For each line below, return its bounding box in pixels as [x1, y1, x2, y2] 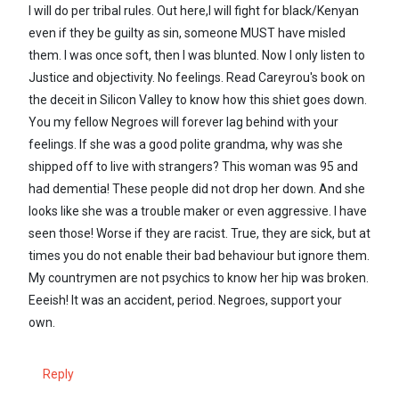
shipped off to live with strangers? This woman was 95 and [28, 159, 358, 174]
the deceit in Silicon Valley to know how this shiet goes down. [28, 92, 367, 107]
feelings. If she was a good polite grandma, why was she [28, 136, 343, 151]
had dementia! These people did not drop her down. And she [28, 181, 365, 196]
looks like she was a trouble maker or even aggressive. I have [28, 203, 367, 218]
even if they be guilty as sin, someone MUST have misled [28, 25, 346, 40]
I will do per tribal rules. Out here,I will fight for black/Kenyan [28, 3, 359, 18]
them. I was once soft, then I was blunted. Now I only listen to [28, 47, 365, 62]
